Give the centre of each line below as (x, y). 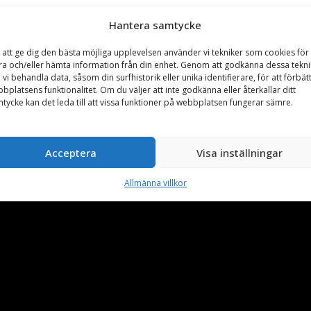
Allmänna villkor (155, 183)
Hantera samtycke (155, 25)
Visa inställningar (240, 152)
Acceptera (71, 152)
